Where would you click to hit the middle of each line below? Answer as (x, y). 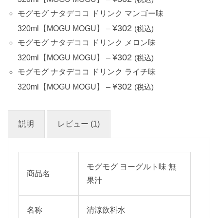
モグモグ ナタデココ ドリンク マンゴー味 (91, 13)
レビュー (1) (79, 124)
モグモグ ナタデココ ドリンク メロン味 (87, 42)
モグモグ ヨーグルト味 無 (131, 166)
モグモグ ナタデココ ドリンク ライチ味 (87, 72)
